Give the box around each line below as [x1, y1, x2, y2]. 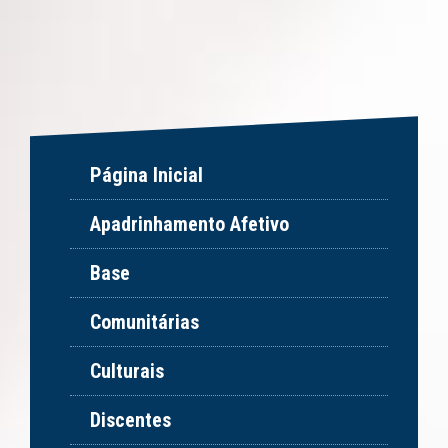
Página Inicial [90, 163, 203, 188]
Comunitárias [90, 310, 199, 335]
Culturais [90, 359, 164, 384]
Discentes [90, 408, 171, 433]
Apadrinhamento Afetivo [90, 212, 289, 237]
